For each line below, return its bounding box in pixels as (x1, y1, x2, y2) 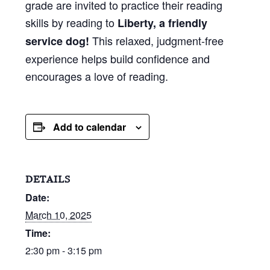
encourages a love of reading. (25, 67, 169, 84)
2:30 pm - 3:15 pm (25, 243, 102, 257)
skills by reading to (25, 14, 118, 30)
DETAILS (25, 173, 71, 185)
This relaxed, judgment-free (89, 32, 224, 48)
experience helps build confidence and (25, 50, 210, 66)
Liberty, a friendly (118, 14, 208, 31)
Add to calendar (53, 119, 127, 134)
